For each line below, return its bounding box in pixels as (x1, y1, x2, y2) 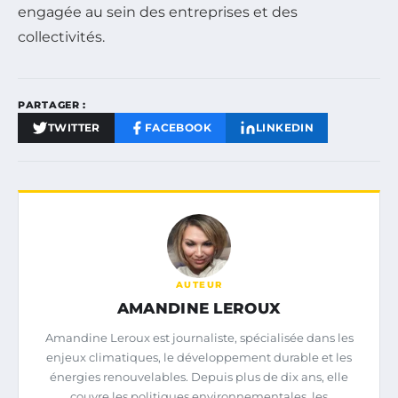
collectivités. (18, 28, 105, 45)
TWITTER (48, 120, 100, 134)
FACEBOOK (144, 120, 212, 134)
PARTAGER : (18, 98, 86, 111)
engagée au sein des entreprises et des (18, 3, 298, 20)
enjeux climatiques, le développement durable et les (46, 349, 352, 364)
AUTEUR (175, 278, 223, 291)
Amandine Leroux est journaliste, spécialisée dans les (44, 330, 354, 345)
